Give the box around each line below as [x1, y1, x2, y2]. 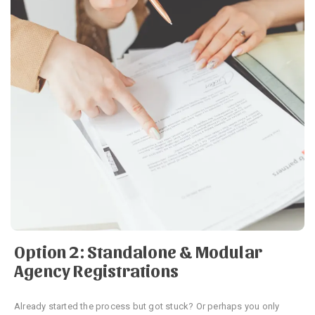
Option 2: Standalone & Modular [14, 239, 263, 262]
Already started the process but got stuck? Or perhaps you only [14, 300, 280, 311]
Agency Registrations [14, 258, 179, 281]
